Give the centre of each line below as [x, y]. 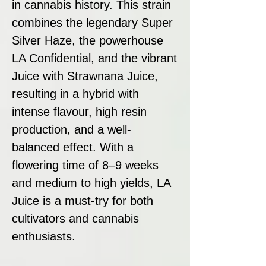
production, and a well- [72, 129]
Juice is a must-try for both [83, 200]
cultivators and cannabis [75, 218]
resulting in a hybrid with [75, 94]
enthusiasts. [44, 236]
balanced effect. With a [73, 147]
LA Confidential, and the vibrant [94, 58]
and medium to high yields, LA [91, 183]
